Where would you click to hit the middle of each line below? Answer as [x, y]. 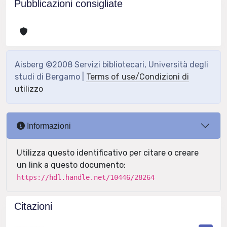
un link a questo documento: [71, 165]
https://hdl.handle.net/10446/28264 [86, 177]
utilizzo [29, 89]
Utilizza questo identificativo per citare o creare [108, 153]
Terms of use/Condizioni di [138, 77]
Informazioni [48, 126]
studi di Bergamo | [50, 77]
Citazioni [33, 206]
